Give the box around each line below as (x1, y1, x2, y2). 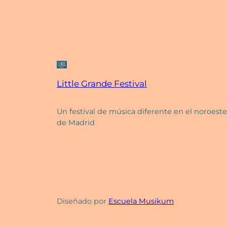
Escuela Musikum (108, 196, 174, 206)
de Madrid (57, 118, 95, 128)
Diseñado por (57, 196, 108, 206)
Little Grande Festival (57, 79, 147, 89)
